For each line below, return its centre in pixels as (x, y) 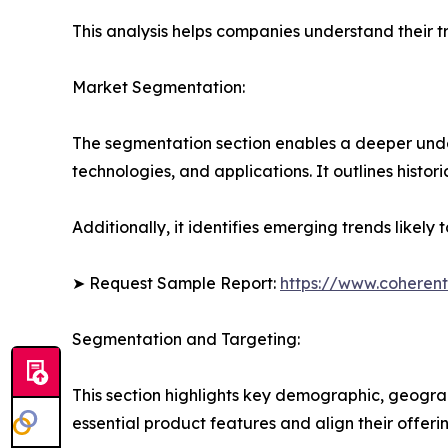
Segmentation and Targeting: (186, 339)
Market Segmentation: (158, 87)
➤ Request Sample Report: (176, 283)
